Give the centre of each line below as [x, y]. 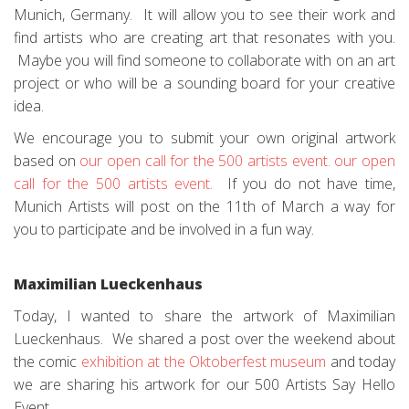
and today [361, 362]
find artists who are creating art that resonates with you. [204, 37]
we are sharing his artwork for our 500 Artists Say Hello [204, 384]
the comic [47, 362]
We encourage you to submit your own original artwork [204, 138]
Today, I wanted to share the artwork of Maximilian [204, 316]
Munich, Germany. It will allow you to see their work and [204, 15]
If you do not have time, [308, 184]
